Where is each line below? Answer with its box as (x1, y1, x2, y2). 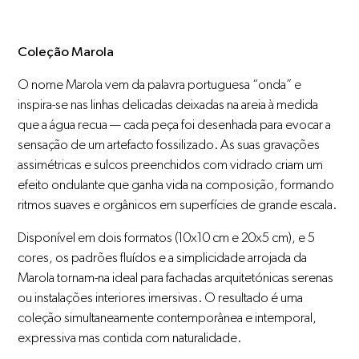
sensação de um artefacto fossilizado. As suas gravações (18, 137, 321, 151)
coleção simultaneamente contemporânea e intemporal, (18, 310, 317, 325)
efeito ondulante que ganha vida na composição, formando (18, 177, 335, 192)
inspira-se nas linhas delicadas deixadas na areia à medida (18, 97, 319, 111)
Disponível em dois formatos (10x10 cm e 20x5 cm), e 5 (18, 230, 316, 244)
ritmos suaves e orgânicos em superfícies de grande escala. (18, 197, 337, 212)
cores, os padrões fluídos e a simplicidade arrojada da (18, 250, 308, 264)
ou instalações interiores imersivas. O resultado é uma (18, 290, 304, 305)
